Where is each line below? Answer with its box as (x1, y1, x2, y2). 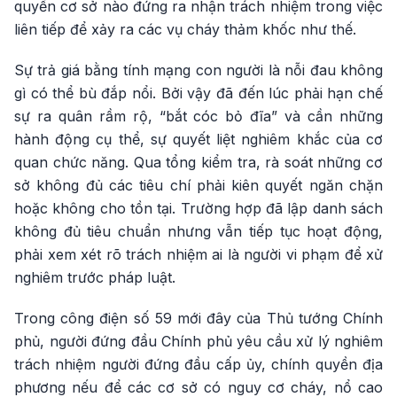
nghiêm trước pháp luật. (14, 269, 175, 287)
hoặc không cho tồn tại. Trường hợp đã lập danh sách (14, 199, 383, 218)
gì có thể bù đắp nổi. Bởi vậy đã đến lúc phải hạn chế (14, 84, 383, 103)
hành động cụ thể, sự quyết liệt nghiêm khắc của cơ (14, 130, 383, 149)
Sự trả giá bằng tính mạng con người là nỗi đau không (14, 61, 383, 80)
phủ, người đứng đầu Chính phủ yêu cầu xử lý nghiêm (14, 332, 383, 351)
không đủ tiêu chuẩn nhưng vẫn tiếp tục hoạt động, (14, 222, 383, 241)
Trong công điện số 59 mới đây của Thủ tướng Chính (14, 309, 383, 328)
